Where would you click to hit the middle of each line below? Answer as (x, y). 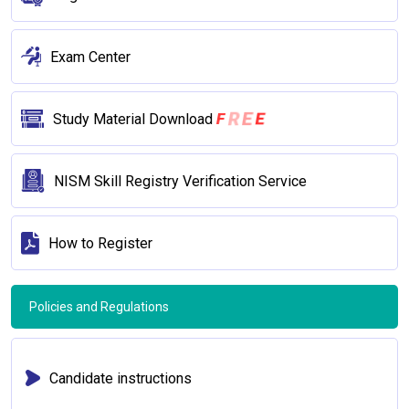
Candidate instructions (121, 378)
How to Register (100, 243)
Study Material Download (135, 119)
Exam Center (90, 57)
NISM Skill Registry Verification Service (180, 181)
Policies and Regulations (100, 307)
